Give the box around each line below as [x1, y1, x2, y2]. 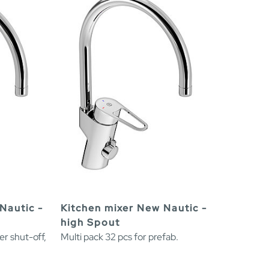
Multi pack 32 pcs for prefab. [61, 231, 178, 244]
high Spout [61, 216, 120, 229]
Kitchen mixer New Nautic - [61, 202, 207, 215]
